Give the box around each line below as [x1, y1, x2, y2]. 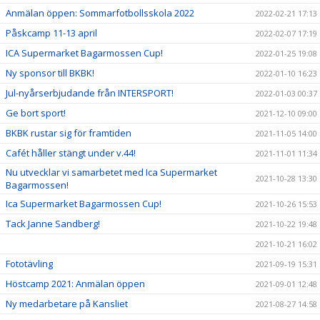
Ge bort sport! [6, 106, 66, 120]
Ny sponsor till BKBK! [6, 66, 94, 80]
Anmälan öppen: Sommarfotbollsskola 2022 [6, 6, 194, 20]
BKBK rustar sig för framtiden [6, 126, 131, 140]
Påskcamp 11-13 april [6, 26, 97, 40]
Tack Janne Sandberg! [6, 217, 100, 231]
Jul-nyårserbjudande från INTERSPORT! [6, 86, 174, 100]
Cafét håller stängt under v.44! [6, 146, 136, 160]
